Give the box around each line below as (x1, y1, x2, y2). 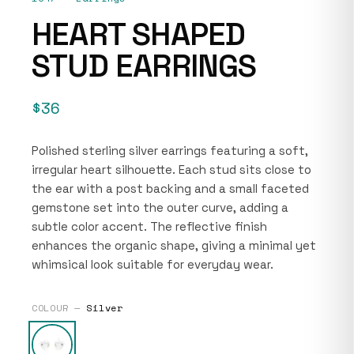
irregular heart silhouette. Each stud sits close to (32, 161, 311, 177)
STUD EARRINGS (32, 45, 257, 86)
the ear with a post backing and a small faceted (32, 180, 309, 196)
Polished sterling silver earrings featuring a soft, (32, 142, 308, 158)
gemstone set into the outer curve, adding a (32, 199, 288, 215)
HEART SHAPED (32, 13, 246, 55)
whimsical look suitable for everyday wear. (32, 256, 273, 272)
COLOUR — (32, 300, 87, 314)
